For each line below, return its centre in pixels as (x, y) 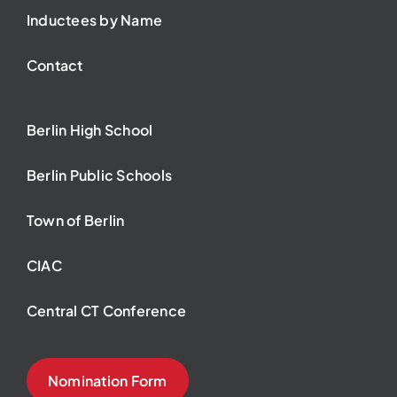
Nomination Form (107, 380)
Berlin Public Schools (99, 175)
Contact (54, 65)
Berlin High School (90, 129)
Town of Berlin (75, 220)
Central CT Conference (106, 310)
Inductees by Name (94, 19)
